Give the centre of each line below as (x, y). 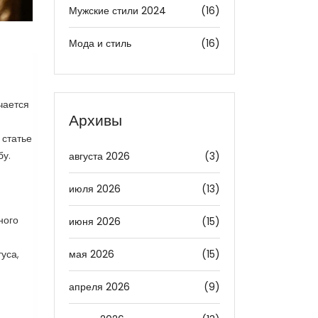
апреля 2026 (99, 287)
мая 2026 (92, 254)
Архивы (95, 120)
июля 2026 (95, 189)
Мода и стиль (100, 43)
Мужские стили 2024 (117, 11)
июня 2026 (95, 221)
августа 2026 (99, 156)
